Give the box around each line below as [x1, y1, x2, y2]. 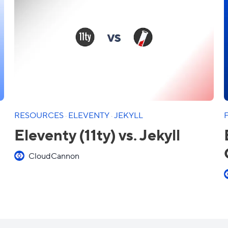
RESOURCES [14, 109, 65, 120]
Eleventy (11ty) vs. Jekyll [14, 124, 180, 145]
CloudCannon [28, 150, 79, 161]
